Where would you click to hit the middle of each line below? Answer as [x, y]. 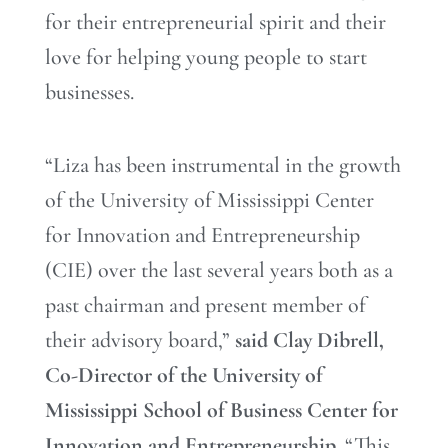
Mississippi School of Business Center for [221, 410]
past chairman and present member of [205, 305]
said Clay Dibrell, [309, 340]
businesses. [89, 91]
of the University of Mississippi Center [209, 200]
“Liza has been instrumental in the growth [223, 165]
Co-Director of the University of [184, 375]
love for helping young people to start [206, 56]
